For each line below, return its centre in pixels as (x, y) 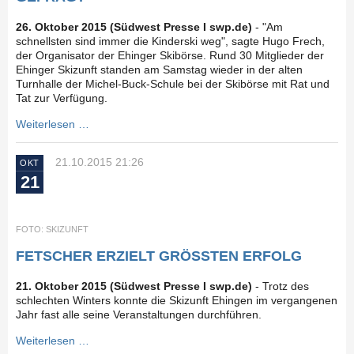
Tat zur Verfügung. (62, 98)
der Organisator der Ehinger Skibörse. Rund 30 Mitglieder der (170, 56)
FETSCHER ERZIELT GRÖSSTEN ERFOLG (153, 256)
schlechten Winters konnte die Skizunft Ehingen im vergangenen (177, 301)
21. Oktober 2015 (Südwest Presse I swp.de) (134, 286)
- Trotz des (281, 286)
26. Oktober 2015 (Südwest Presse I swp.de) (134, 27)
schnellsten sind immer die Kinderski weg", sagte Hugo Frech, (170, 41)
